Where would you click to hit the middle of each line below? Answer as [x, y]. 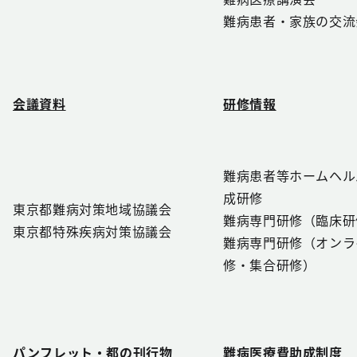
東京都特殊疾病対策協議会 [92, 231]
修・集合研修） [270, 265]
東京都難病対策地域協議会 [92, 209]
